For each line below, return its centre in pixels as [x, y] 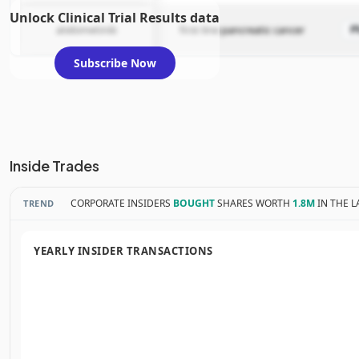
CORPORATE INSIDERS [121, 204]
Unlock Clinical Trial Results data [115, 18]
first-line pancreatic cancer [242, 30]
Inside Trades [54, 166]
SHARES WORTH [253, 204]
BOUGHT [194, 204]
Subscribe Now [115, 63]
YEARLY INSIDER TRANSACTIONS [123, 251]
